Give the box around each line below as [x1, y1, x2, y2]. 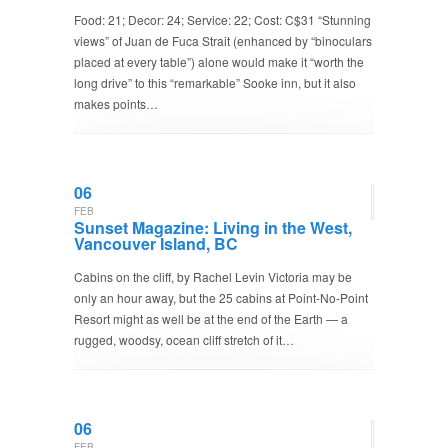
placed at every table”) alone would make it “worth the [74, 53, 364, 70]
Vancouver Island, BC [74, 232, 238, 255]
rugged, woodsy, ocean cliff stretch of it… [74, 331, 294, 348]
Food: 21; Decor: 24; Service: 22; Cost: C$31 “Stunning [74, 11, 371, 28]
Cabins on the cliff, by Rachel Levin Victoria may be [74, 268, 352, 285]
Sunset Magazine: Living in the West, [74, 216, 352, 239]
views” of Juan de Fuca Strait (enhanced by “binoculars [74, 32, 372, 49]
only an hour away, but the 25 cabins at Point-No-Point [74, 289, 368, 306]
